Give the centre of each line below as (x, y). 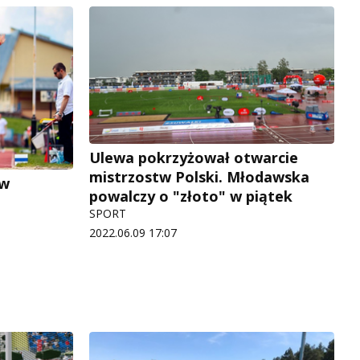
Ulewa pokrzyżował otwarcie (194, 158)
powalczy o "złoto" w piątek (191, 196)
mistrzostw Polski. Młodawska (199, 177)
